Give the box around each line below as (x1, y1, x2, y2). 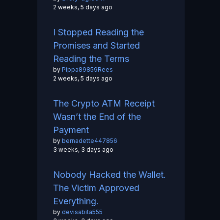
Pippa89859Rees (62, 66, 113, 74)
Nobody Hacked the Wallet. (53, 169, 166, 180)
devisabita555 (62, 208, 103, 216)
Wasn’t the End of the (53, 111, 141, 122)
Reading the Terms (53, 54, 129, 64)
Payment (53, 125, 89, 136)
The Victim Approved (53, 183, 139, 193)
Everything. (53, 196, 99, 207)
